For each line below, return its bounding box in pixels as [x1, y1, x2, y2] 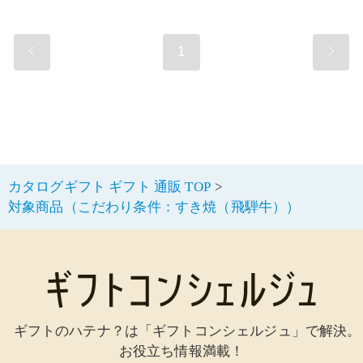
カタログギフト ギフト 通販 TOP [8, 179, 211, 195]
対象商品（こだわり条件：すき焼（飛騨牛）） [8, 199, 301, 216]
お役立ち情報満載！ [118, 344, 245, 360]
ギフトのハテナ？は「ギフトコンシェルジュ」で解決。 [13, 323, 361, 340]
